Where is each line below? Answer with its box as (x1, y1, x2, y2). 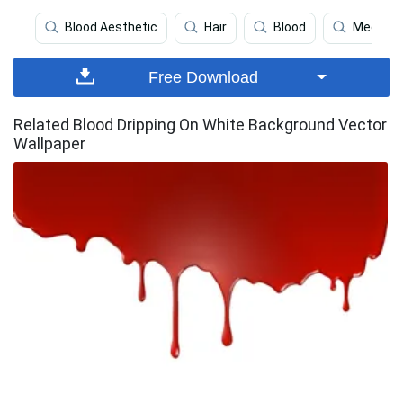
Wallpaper (13, 133, 85, 153)
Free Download (148, 67, 259, 86)
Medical (353, 20, 398, 35)
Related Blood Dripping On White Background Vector (13, 114, 387, 134)
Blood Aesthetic (65, 20, 157, 35)
